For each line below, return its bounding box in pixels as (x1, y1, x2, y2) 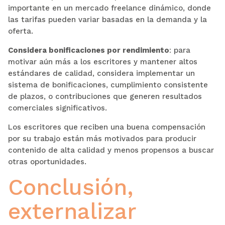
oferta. (8, 26, 33, 36)
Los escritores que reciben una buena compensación (8, 122, 205, 132)
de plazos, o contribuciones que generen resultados (8, 91, 202, 101)
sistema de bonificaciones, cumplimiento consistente (8, 80, 208, 89)
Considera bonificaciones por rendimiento (8, 45, 169, 55)
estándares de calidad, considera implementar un (8, 68, 195, 78)
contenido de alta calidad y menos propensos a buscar (8, 145, 214, 155)
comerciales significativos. (8, 103, 107, 113)
